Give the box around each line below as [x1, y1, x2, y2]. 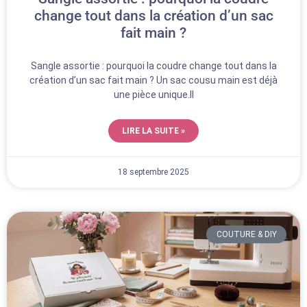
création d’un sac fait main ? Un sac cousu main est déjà [29, 74, 278, 86]
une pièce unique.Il [113, 88, 194, 100]
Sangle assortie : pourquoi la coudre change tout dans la [30, 60, 277, 71]
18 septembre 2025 [118, 167, 189, 177]
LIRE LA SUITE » [122, 125, 185, 136]
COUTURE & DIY [216, 229, 277, 239]
